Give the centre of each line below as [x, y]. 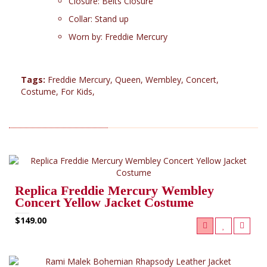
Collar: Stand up [99, 19]
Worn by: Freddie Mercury [118, 37]
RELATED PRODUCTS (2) [58, 142]
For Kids [77, 91]
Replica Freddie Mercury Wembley [114, 190]
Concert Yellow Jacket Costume [104, 202]
